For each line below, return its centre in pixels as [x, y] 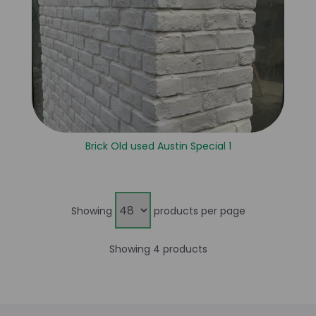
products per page [198, 211]
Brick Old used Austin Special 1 [158, 146]
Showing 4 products [158, 249]
